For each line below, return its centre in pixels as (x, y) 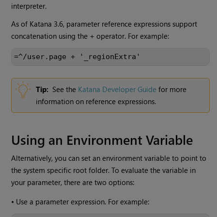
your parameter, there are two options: (73, 182)
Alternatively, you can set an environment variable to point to (109, 158)
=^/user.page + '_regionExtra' (77, 57)
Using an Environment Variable (102, 139)
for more (172, 89)
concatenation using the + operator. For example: (90, 36)
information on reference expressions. (96, 101)
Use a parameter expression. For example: (83, 202)
